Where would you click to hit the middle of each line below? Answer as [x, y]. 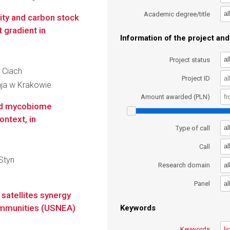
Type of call [193, 128]
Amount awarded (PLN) [176, 97]
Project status [190, 60]
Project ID [196, 78]
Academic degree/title [177, 14]
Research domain [184, 165]
